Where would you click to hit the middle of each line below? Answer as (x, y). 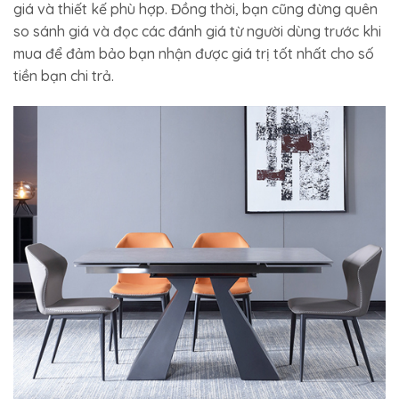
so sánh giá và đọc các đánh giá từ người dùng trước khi (197, 32)
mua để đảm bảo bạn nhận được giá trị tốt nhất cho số (194, 54)
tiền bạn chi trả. (64, 76)
